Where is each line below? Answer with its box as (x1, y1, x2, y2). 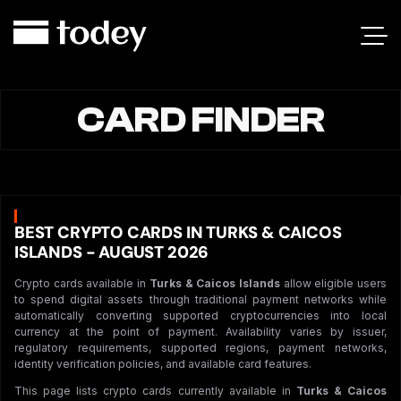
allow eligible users (279, 276, 388, 290)
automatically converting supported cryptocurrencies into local (14, 308, 387, 322)
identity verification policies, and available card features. (14, 356, 311, 371)
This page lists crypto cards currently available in (14, 383, 296, 397)
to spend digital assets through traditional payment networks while (14, 292, 387, 306)
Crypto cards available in (14, 276, 149, 290)
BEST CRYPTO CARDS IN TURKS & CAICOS (14, 221, 342, 243)
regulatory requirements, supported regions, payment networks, (14, 340, 387, 354)
